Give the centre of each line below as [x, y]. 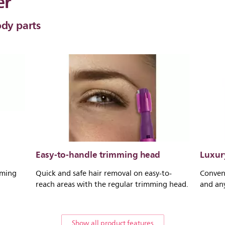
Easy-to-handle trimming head [98, 154]
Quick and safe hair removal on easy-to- [104, 173]
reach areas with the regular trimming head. [112, 184]
